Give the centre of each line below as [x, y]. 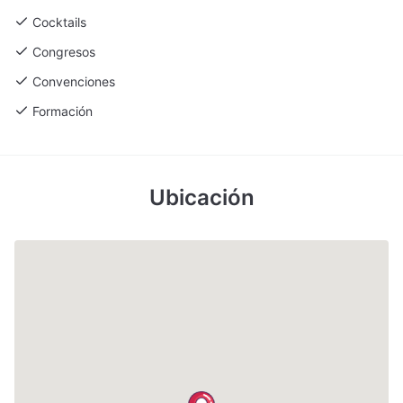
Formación [63, 111]
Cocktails [59, 22]
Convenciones [74, 81]
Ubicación [201, 197]
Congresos [64, 51]
